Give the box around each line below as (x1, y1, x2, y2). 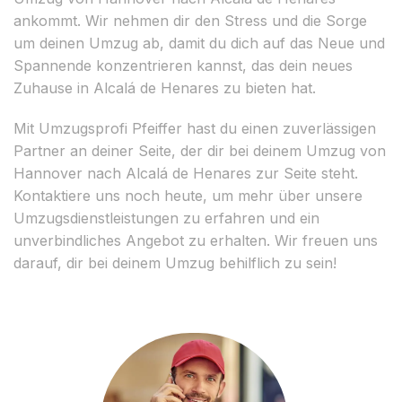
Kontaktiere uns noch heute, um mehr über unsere (13, 186, 363, 205)
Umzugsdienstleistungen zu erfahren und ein (13, 208, 319, 227)
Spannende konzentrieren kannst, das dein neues (13, 56, 353, 74)
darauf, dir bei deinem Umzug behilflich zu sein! (13, 253, 336, 272)
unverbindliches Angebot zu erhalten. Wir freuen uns (13, 231, 378, 249)
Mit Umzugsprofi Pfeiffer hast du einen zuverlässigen (13, 118, 376, 137)
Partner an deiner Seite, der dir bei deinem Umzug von (13, 141, 386, 160)
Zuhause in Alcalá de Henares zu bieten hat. (13, 78, 316, 97)
